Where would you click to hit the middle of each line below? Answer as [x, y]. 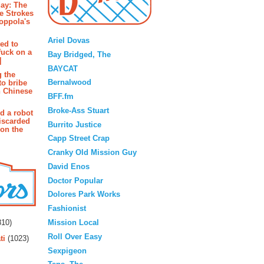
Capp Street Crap [79, 138]
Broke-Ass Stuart [78, 110]
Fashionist [67, 209]
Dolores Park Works [84, 194]
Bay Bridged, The [79, 54]
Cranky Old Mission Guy [92, 153]
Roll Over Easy [75, 236]
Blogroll [100, 30]
